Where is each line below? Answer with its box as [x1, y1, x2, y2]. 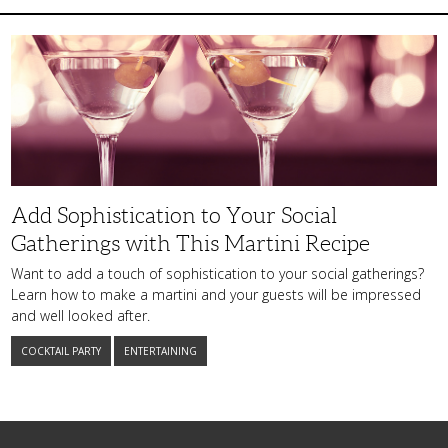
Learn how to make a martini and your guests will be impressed [11, 285, 421, 305]
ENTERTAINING [124, 344, 197, 359]
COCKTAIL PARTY [21, 344, 101, 359]
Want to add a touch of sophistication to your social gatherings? [11, 264, 424, 284]
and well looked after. [11, 306, 150, 326]
